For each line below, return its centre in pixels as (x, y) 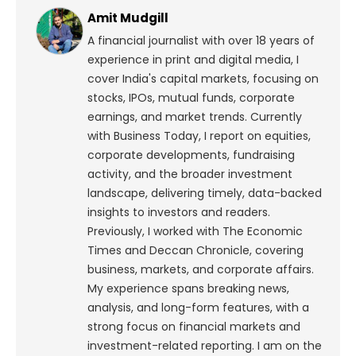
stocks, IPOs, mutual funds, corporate (191, 98)
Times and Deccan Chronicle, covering (195, 251)
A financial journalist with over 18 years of (201, 41)
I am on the (290, 346)
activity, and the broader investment (190, 174)
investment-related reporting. (171, 346)
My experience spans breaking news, (188, 289)
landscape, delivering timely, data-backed (205, 193)
